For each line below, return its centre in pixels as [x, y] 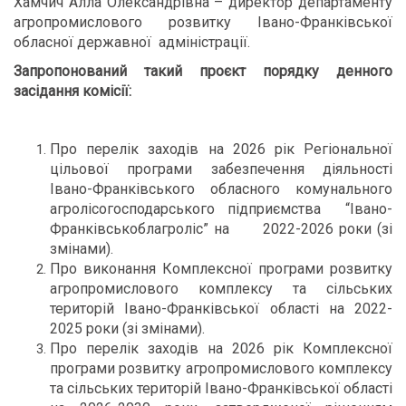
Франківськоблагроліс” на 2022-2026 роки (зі [221, 229]
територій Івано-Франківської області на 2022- [221, 309]
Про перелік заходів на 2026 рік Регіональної [221, 149]
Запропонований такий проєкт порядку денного [203, 71]
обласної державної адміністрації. [132, 42]
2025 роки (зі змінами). [127, 329]
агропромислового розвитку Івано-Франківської [203, 22]
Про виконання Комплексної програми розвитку [221, 269]
